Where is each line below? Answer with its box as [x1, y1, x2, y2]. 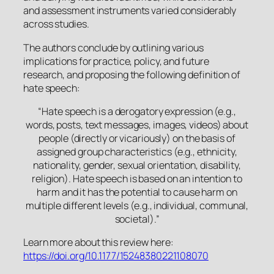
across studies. [23, 17, 89, 31]
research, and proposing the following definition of [23, 67, 240, 81]
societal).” [114, 212, 160, 226]
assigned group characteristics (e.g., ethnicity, [36, 144, 238, 158]
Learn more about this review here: [23, 235, 174, 250]
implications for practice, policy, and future [23, 54, 209, 68]
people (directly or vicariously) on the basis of [39, 131, 235, 145]
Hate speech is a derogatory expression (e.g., [42, 104, 236, 118]
